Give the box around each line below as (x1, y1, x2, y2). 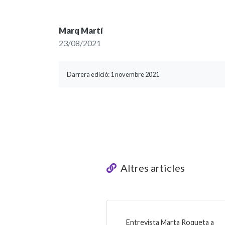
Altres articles (119, 162, 185, 174)
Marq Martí (59, 26, 103, 35)
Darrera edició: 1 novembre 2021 (67, 70, 159, 78)
